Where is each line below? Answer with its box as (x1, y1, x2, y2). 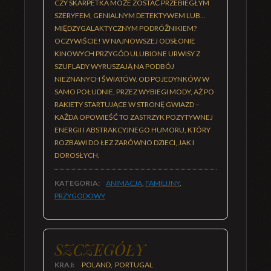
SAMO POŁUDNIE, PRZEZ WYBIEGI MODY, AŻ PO (54, 87, 214, 96)
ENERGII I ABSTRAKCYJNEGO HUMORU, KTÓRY (54, 125, 211, 134)
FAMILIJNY (145, 178, 180, 188)
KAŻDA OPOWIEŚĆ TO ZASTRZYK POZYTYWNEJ (54, 113, 213, 122)
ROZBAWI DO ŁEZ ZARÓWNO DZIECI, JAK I (54, 138, 194, 147)
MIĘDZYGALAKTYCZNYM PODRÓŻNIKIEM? (54, 24, 197, 33)
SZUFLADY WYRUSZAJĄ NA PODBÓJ (54, 62, 174, 71)
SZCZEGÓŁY (54, 239, 145, 260)
